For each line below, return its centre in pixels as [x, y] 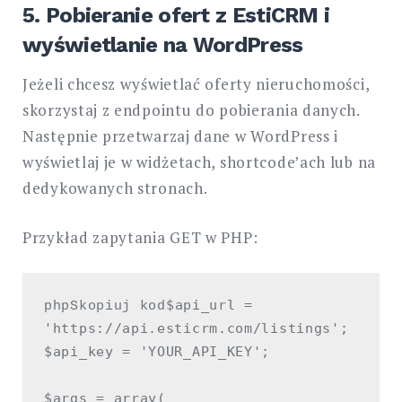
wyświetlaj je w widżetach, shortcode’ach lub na [199, 162]
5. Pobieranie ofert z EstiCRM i [176, 16]
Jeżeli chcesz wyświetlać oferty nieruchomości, [196, 84]
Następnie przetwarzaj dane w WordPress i [181, 136]
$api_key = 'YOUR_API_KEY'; [157, 352]
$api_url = [209, 306]
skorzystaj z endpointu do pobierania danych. [191, 110]
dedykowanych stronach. [115, 188]
